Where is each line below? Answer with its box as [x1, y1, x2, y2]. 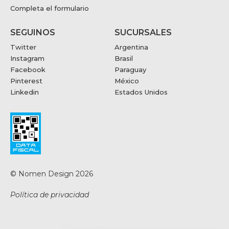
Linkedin [10, 88, 39, 96]
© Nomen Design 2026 [10, 169, 93, 179]
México [114, 77, 139, 85]
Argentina [114, 43, 148, 51]
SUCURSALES [114, 28, 172, 37]
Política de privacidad [10, 190, 89, 200]
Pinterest [10, 77, 42, 85]
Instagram [10, 54, 44, 62]
